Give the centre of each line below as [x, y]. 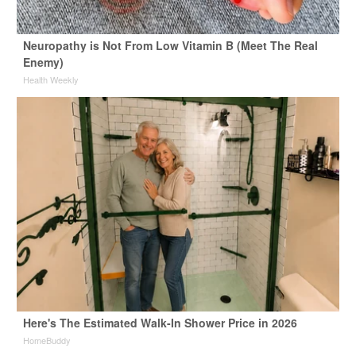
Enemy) [43, 62]
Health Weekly [50, 80]
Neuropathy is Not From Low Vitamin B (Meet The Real [170, 46]
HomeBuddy [46, 341]
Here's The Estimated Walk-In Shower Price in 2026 [160, 323]
